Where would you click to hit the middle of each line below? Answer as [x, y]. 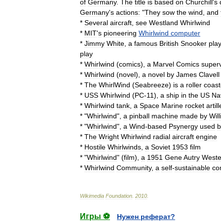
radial [162, 137]
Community [134, 168]
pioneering [120, 33]
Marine [172, 106]
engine [206, 137]
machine [165, 116]
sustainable [192, 168]
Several [96, 23]
